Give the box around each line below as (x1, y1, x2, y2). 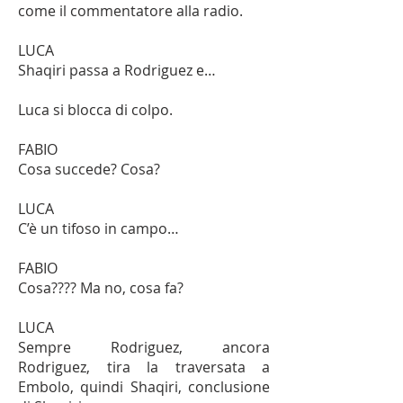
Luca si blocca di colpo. (18, 100, 173, 120)
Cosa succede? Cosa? (18, 159, 160, 179)
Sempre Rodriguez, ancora (18, 337, 270, 357)
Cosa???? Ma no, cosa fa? (18, 278, 184, 298)
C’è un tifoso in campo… (18, 219, 179, 238)
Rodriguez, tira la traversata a (18, 357, 270, 377)
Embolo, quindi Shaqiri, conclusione (18, 377, 270, 397)
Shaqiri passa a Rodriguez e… (18, 60, 219, 80)
